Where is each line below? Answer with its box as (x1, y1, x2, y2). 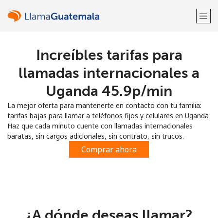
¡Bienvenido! (75, 47, 143, 61)
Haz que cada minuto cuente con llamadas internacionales (7, 121, 193, 130)
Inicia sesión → (119, 77, 173, 86)
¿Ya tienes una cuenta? (45, 77, 120, 86)
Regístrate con (86, 102, 132, 111)
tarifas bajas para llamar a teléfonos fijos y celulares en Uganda (7, 111, 209, 120)
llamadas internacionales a (18, 64, 200, 82)
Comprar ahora (81, 144, 137, 155)
